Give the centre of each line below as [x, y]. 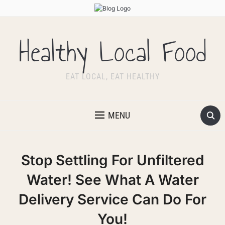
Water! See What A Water [113, 180]
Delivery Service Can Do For [113, 200]
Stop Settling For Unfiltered [113, 160]
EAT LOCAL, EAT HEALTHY [113, 77]
